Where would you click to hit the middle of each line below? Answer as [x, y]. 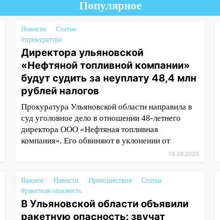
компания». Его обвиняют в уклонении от [95, 141]
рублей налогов [60, 91]
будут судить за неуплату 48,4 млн [109, 78]
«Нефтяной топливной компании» [105, 65]
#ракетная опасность [51, 191]
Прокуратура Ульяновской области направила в [106, 107]
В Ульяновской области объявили [105, 204]
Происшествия [110, 180]
